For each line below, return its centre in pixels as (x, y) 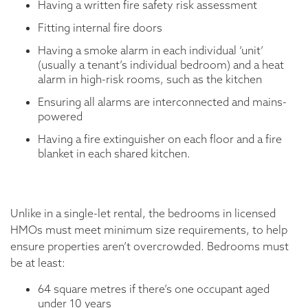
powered (60, 117)
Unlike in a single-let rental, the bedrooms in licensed (143, 213)
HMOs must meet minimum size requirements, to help (149, 230)
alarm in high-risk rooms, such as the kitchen (150, 79)
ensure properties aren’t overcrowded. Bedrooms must (150, 246)
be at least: (38, 263)
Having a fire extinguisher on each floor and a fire (160, 139)
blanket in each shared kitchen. (114, 154)
